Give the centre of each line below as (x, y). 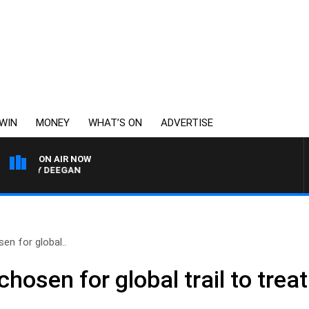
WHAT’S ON (115, 123)
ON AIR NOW (65, 159)
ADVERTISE (187, 123)
